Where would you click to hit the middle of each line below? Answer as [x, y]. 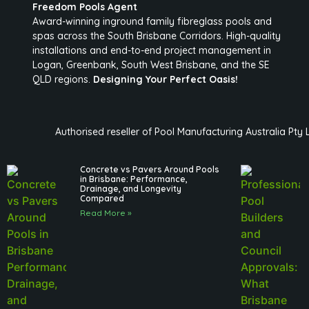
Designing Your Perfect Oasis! [166, 79]
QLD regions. [63, 79]
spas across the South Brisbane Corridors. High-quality [157, 36]
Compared [102, 199]
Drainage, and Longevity [131, 189]
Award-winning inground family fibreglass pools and [152, 21]
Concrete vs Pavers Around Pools [150, 170]
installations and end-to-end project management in [152, 50]
